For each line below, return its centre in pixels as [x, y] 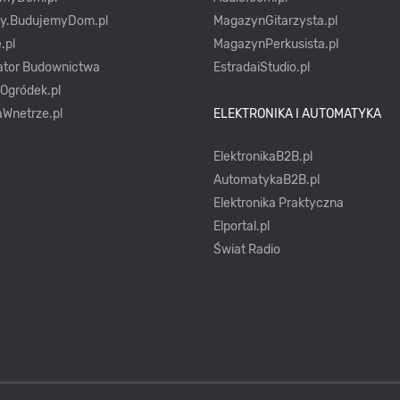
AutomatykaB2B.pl [266, 179]
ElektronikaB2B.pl [262, 156]
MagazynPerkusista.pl [275, 44]
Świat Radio [246, 249]
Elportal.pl [241, 226]
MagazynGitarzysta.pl [275, 21]
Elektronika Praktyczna [278, 203]
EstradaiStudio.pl [261, 67]
